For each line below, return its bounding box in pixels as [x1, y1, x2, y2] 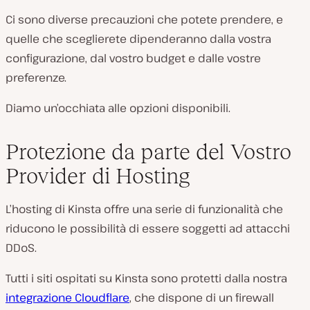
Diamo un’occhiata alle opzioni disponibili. [6, 100, 230, 116]
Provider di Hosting [6, 163, 190, 189]
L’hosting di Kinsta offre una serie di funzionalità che [6, 201, 283, 217]
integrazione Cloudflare [6, 290, 129, 306]
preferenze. [6, 70, 66, 86]
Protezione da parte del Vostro [6, 139, 291, 165]
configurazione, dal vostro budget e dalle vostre [6, 51, 261, 66]
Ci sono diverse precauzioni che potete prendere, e [6, 12, 283, 28]
